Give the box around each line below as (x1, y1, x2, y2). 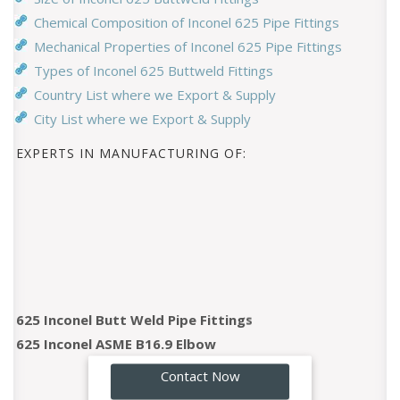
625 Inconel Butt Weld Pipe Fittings (16, 303, 253, 321)
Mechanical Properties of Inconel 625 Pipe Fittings (34, 37, 342, 55)
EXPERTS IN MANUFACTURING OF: (16, 144, 246, 162)
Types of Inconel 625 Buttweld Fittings (34, 61, 273, 79)
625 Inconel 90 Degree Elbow (16, 375, 208, 394)
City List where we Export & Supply (34, 109, 251, 128)
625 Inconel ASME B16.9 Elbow (16, 327, 216, 346)
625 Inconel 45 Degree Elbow (16, 351, 208, 370)
